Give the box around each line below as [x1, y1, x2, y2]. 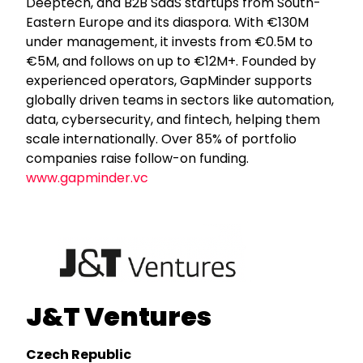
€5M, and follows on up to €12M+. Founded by [26, 51, 317, 70]
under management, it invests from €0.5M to [26, 32, 314, 51]
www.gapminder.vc [26, 168, 149, 187]
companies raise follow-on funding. [26, 148, 250, 168]
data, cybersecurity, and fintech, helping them [26, 109, 321, 129]
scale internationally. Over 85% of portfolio [26, 129, 297, 148]
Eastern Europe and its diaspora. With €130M [26, 12, 310, 32]
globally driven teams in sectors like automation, [26, 90, 335, 109]
